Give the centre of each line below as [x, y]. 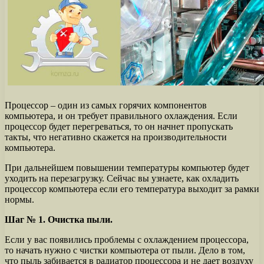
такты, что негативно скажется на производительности [116, 137]
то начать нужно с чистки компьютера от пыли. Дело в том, [125, 250]
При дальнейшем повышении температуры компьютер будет [127, 167]
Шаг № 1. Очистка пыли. [59, 219]
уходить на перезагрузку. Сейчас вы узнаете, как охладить [122, 178]
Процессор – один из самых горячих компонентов [106, 105]
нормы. [19, 199]
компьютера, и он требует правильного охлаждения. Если [121, 115]
